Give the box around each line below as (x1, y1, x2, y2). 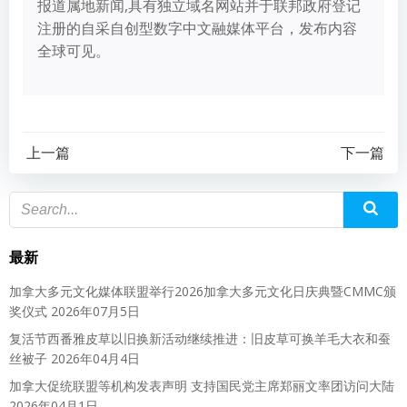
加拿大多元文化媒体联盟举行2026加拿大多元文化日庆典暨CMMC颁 (9, 282, 396, 300)
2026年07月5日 (51, 302, 140, 320)
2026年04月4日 (51, 349, 140, 367)
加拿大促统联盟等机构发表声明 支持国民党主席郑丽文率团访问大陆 (9, 376, 394, 394)
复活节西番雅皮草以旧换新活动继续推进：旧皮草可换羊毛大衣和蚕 (9, 329, 391, 347)
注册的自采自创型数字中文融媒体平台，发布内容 (37, 17, 357, 38)
